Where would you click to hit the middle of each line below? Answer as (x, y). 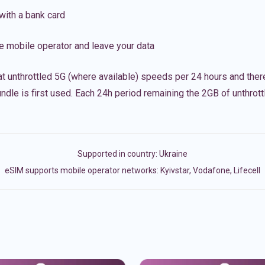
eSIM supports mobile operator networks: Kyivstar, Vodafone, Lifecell (132, 170)
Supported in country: (118, 154)
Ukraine (173, 154)
